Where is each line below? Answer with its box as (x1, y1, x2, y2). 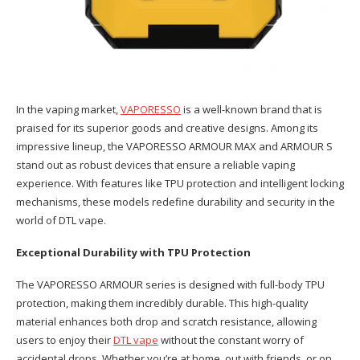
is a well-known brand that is (181, 102, 322, 117)
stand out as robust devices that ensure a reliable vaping (16, 157, 295, 172)
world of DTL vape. (16, 213, 106, 227)
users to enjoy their (16, 333, 113, 347)
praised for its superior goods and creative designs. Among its (16, 121, 318, 135)
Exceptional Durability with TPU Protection (16, 245, 251, 260)
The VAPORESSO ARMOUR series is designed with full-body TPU (16, 277, 325, 292)
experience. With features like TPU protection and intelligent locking (16, 176, 344, 190)
